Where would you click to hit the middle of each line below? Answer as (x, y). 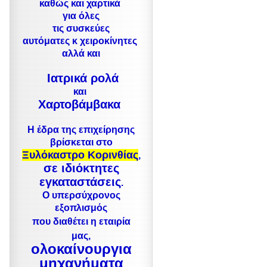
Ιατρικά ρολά (81, 78)
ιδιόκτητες (90, 168)
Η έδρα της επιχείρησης (81, 130)
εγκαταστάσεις (80, 182)
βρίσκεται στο (81, 142)
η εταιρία (110, 221)
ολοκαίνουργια (81, 249)
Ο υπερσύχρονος (81, 195)
